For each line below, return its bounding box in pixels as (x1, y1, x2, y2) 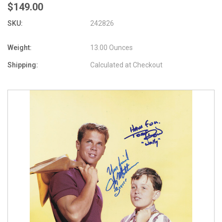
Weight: (7, 43, 32, 52)
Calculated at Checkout (90, 60, 163, 69)
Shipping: (7, 60, 38, 69)
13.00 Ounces (90, 43, 133, 52)
